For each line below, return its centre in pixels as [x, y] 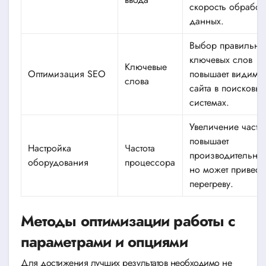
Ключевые [146, 66]
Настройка [50, 148]
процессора [150, 162]
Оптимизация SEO [67, 74]
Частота [140, 148]
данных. [207, 21]
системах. [210, 102]
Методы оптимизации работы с [128, 221]
